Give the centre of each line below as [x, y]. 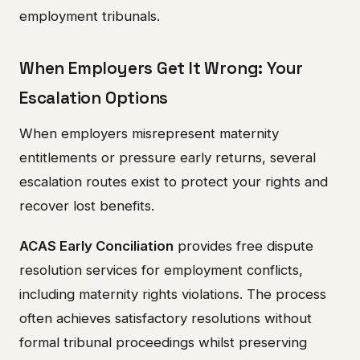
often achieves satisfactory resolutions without [166, 318]
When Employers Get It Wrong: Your [162, 69]
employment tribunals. [90, 16]
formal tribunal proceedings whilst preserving [163, 342]
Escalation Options [94, 98]
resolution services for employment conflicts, [161, 270]
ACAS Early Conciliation [96, 245]
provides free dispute [243, 245]
